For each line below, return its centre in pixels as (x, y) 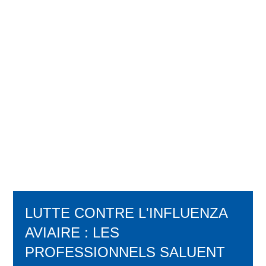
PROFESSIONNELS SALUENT (125, 252)
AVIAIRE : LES (72, 233)
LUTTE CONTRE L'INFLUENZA (126, 213)
